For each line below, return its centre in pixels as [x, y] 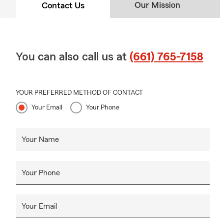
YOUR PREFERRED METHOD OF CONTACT [79, 93]
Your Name [40, 139]
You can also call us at [73, 57]
